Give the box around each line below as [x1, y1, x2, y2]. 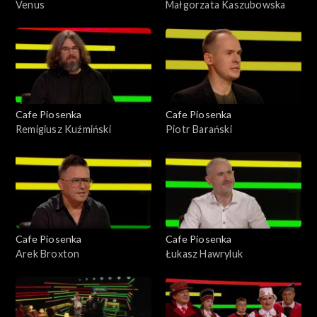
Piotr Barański [166, 122, 232, 135]
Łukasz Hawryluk [166, 247, 243, 260]
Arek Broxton [16, 247, 80, 260]
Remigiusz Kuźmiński [16, 122, 111, 135]
